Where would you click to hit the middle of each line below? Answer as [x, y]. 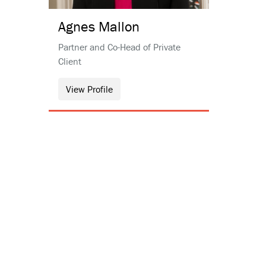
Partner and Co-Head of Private [119, 47]
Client [70, 61]
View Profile [89, 89]
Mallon [119, 26]
